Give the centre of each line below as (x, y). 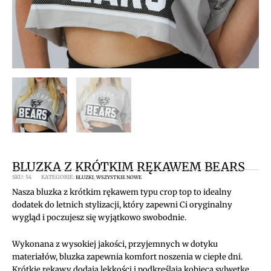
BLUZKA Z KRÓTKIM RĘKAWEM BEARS (129, 167)
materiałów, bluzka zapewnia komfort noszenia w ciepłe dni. (127, 256)
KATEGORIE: (58, 177)
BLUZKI (85, 177)
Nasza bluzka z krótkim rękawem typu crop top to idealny (122, 192)
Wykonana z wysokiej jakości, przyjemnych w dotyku (115, 244)
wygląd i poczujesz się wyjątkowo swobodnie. (99, 218)
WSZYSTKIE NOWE (119, 177)
